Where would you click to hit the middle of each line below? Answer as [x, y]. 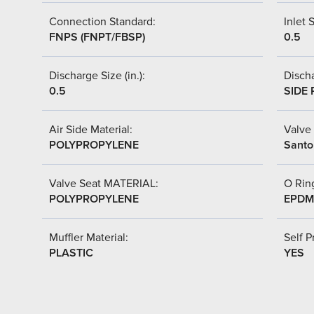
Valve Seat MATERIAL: [104, 183]
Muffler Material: [89, 237]
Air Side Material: [91, 129]
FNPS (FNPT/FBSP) [97, 37]
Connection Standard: [102, 21]
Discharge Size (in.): [97, 75]
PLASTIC [71, 253]
